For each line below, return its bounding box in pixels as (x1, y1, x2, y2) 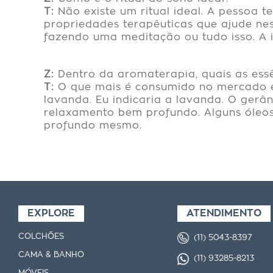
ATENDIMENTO (186, 208, 261, 218)
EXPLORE (27, 208, 75, 218)
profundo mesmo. (44, 121, 142, 130)
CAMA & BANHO (18, 251, 84, 259)
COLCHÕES (18, 233, 64, 241)
